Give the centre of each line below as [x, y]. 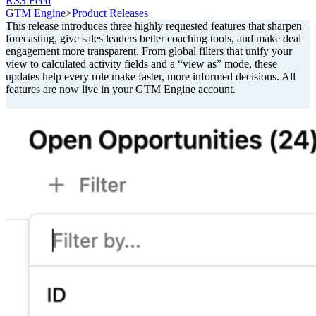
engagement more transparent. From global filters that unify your [149, 51]
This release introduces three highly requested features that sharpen [154, 25]
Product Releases [110, 13]
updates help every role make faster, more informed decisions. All [151, 76]
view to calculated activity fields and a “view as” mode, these [141, 63]
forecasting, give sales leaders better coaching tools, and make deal [153, 38]
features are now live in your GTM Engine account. [121, 89]
